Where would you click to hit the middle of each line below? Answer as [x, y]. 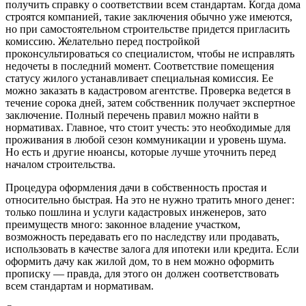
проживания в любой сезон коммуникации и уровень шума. [146, 140]
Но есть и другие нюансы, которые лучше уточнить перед [141, 152]
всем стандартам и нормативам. [80, 286]
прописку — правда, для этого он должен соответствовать [142, 274]
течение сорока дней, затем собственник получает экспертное [150, 103]
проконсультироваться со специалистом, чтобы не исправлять [150, 54]
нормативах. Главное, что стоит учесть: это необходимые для [148, 128]
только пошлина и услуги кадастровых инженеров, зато [136, 212]
